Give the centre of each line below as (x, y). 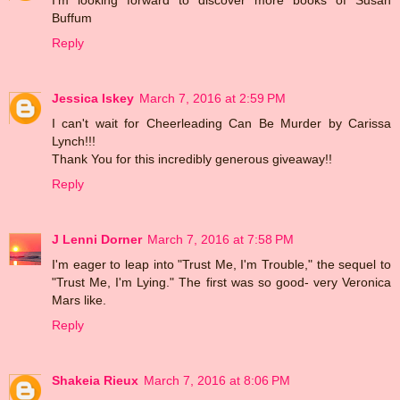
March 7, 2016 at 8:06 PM (217, 380)
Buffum (72, 17)
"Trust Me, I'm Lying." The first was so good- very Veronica (221, 282)
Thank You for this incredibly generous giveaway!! (192, 158)
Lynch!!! (74, 141)
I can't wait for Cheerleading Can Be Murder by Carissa (221, 123)
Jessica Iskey (93, 98)
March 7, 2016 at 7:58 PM (221, 239)
